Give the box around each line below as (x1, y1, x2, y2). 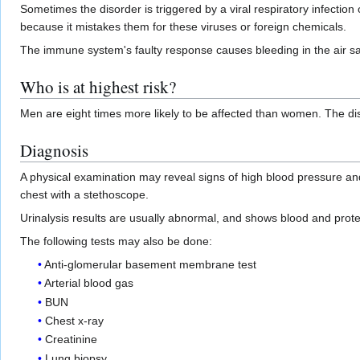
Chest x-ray (45, 313, 104, 327)
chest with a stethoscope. (20, 187, 149, 201)
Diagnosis (20, 138, 88, 162)
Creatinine (45, 333, 98, 346)
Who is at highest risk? (20, 75, 176, 98)
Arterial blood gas (44, 276, 134, 290)
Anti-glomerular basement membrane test (44, 257, 257, 271)
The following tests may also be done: (20, 234, 212, 247)
